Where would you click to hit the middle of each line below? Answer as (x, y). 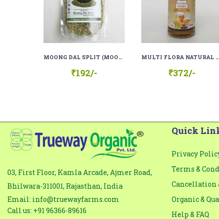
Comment (67, 16)
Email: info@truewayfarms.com (63, 199)
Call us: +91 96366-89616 (47, 210)
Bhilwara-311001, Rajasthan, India (65, 186)
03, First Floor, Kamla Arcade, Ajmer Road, (80, 172)
